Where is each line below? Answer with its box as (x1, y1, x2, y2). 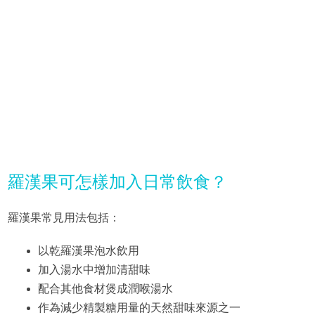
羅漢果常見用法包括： (7, 212, 120, 224)
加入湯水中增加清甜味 (37, 264, 150, 276)
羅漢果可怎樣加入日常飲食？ (7, 172, 227, 192)
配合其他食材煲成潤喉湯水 (37, 283, 173, 295)
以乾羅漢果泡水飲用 (37, 245, 139, 257)
